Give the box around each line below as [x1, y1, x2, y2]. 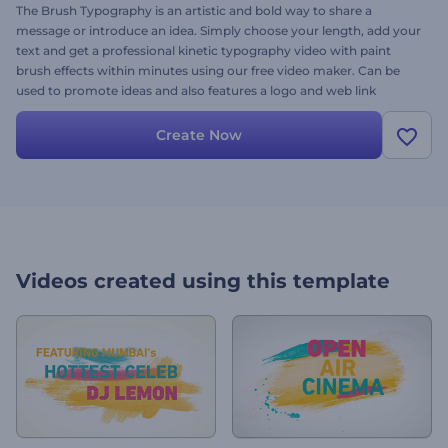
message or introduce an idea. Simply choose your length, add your [16, 23, 421, 38]
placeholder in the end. [16, 103, 153, 118]
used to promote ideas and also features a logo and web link [16, 83, 376, 98]
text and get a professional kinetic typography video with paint [16, 43, 391, 58]
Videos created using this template [16, 269, 390, 293]
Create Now [156, 126, 242, 144]
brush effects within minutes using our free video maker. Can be [16, 63, 400, 78]
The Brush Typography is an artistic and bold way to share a [16, 3, 372, 18]
